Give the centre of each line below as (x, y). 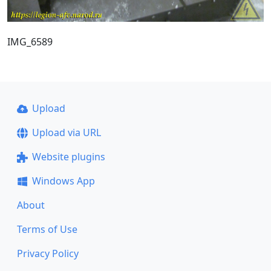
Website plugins (68, 157)
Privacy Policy (48, 253)
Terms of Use (47, 229)
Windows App (63, 181)
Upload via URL (66, 132)
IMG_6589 (30, 41)
